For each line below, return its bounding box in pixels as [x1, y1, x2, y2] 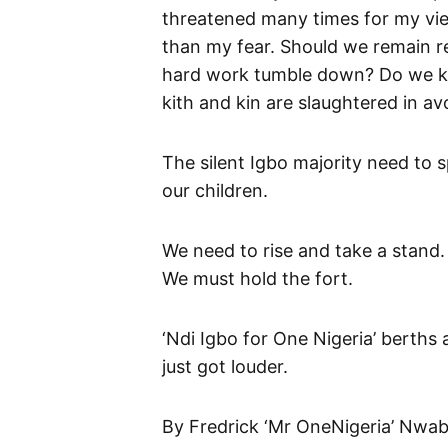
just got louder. [162, 355, 288, 377]
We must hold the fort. [162, 267, 353, 289]
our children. [162, 179, 268, 201]
